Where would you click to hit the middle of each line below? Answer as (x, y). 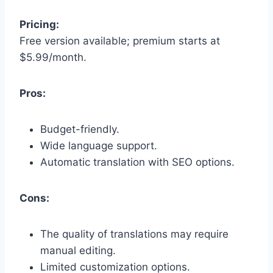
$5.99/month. (53, 57)
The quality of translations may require (134, 234)
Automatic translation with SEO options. (137, 162)
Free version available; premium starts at (120, 41)
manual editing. (78, 250)
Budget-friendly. (80, 129)
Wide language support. (99, 145)
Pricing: (39, 24)
